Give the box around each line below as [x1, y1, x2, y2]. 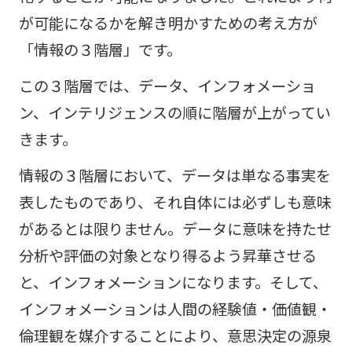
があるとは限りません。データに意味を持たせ [18, 217, 332, 240]
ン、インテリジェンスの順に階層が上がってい [18, 101, 331, 123]
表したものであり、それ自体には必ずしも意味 [18, 190, 332, 213]
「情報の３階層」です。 [18, 38, 181, 60]
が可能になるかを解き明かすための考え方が [18, 11, 317, 34]
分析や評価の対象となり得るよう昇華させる [18, 244, 317, 266]
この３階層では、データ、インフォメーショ [18, 74, 316, 97]
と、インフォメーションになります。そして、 [18, 270, 328, 293]
